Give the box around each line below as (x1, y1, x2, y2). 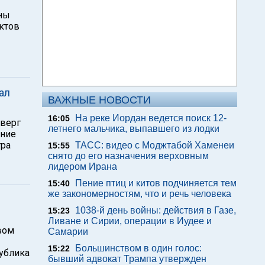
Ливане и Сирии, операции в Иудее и (48, 216, 212, 226)
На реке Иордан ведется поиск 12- (75, 113, 227, 123)
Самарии (48, 227, 88, 237)
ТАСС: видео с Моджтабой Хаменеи (75, 140, 234, 150)
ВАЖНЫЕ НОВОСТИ (48, 94, 151, 106)
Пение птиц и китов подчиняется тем (75, 178, 237, 188)
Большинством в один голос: (75, 243, 202, 253)
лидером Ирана (48, 161, 117, 172)
